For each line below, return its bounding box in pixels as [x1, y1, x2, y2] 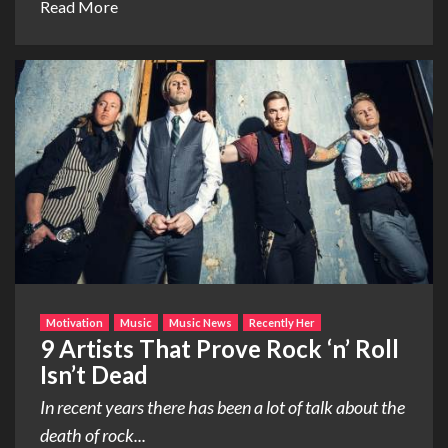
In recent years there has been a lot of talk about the [40, 395, 405, 418]
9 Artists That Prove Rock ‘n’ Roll [40, 333, 399, 363]
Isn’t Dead [40, 359, 148, 389]
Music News [169, 315, 232, 329]
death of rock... [40, 423, 146, 446]
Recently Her [249, 315, 315, 329]
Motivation [46, 315, 103, 329]
